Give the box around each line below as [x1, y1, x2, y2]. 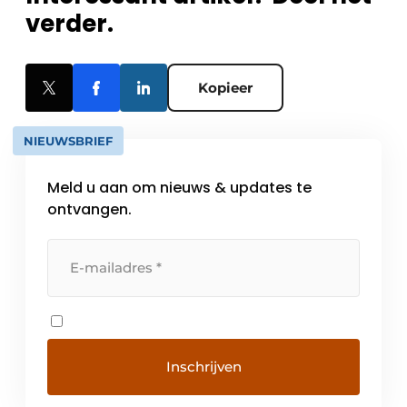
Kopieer [198, 79, 253, 97]
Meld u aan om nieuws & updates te [47, 177, 312, 199]
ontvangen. [47, 199, 132, 221]
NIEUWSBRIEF [24, 134, 113, 149]
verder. [25, 7, 114, 41]
